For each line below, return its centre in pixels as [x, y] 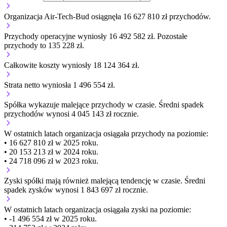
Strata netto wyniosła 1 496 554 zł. [60, 85]
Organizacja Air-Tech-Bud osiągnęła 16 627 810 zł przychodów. [107, 17]
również [76, 181]
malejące [75, 105]
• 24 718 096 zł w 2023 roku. [51, 161]
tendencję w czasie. [152, 181]
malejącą [105, 181]
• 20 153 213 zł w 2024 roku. [51, 152]
